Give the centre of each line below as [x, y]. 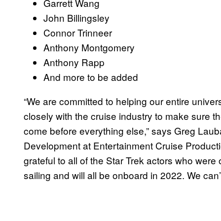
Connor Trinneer [78, 32]
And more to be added [91, 76]
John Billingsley [76, 17]
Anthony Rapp [74, 62]
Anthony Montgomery [89, 47]
